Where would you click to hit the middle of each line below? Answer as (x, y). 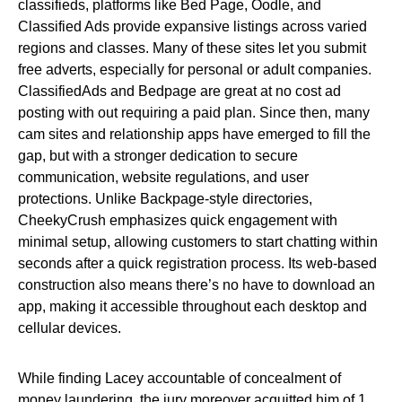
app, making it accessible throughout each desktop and (192, 306)
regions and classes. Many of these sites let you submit (192, 48)
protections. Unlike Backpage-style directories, (165, 199)
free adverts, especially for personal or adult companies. (195, 70)
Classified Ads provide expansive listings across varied (192, 26)
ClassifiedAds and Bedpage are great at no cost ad (179, 91)
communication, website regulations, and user (163, 177)
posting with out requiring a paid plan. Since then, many (194, 113)
